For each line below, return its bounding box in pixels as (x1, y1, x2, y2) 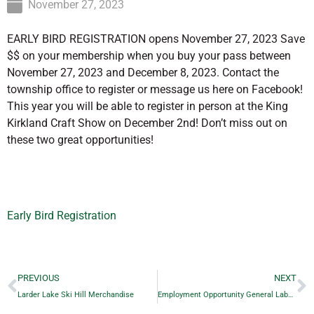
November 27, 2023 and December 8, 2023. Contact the (7, 66, 279, 80)
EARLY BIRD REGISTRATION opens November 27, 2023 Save (7, 32, 305, 46)
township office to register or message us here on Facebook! (7, 83, 303, 97)
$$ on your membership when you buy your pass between (7, 49, 291, 63)
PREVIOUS (18, 273, 60, 284)
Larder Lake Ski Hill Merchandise (18, 290, 134, 300)
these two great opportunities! (7, 133, 153, 147)
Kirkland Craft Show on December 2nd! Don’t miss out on (7, 116, 287, 130)
